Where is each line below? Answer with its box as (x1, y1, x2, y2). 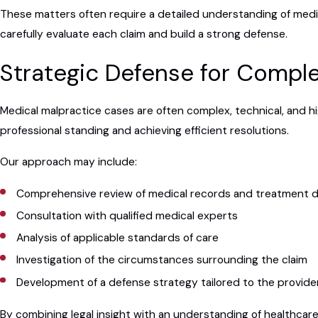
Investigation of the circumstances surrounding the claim (16, 253, 308, 268)
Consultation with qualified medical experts (16, 209, 238, 224)
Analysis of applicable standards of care (16, 231, 219, 246)
